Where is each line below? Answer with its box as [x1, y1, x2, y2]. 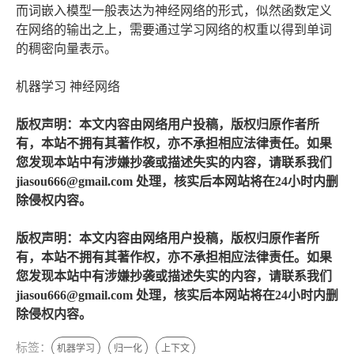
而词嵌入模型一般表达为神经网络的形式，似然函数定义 [16, 4, 332, 18]
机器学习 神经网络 [16, 80, 120, 94]
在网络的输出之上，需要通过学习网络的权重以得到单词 [16, 23, 332, 37]
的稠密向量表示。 [16, 42, 117, 56]
